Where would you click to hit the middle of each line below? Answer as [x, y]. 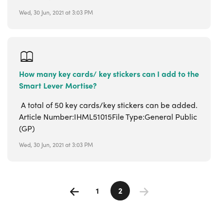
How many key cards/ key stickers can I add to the [109, 74]
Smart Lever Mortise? [58, 85]
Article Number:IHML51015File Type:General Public [108, 117]
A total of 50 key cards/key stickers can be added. [108, 105]
